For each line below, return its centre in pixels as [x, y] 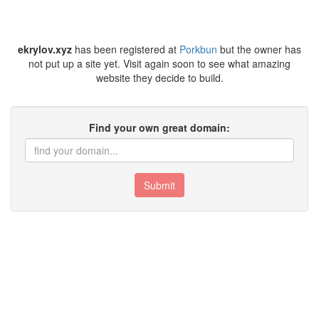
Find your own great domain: [159, 127]
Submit [159, 185]
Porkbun [198, 49]
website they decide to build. [159, 78]
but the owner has [259, 49]
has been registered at [126, 49]
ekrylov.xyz [45, 49]
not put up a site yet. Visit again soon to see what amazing [159, 63]
